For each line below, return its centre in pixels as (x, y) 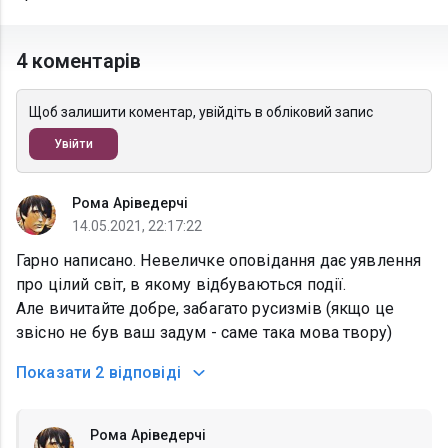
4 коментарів (79, 61)
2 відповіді (138, 373)
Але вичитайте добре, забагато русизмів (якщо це (205, 309)
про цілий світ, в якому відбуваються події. (181, 285)
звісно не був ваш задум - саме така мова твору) (204, 333)
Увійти (73, 144)
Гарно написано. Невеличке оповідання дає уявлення (219, 261)
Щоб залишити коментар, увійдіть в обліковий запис (201, 112)
